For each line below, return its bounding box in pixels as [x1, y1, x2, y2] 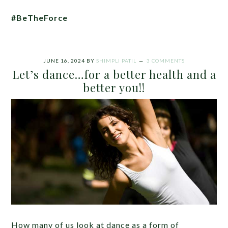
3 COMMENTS [147, 57, 185, 64]
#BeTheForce [11, 12, 68, 22]
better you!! [83, 79, 145, 95]
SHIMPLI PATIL [96, 57, 136, 64]
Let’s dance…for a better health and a [12, 66, 216, 82]
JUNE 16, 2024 [43, 57, 85, 64]
